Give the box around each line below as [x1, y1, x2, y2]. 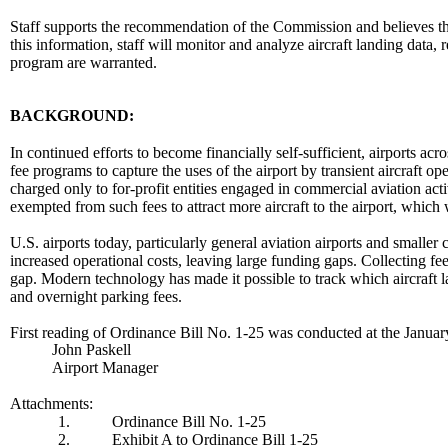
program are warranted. [10, 53, 157, 71]
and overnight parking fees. [10, 287, 182, 305]
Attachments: [10, 395, 93, 412]
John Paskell [52, 341, 143, 358]
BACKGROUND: [10, 107, 134, 124]
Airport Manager [52, 359, 166, 376]
